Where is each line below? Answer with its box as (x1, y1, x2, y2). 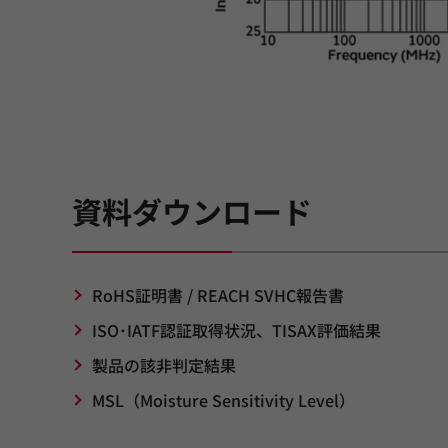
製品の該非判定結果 (92, 352, 236, 377)
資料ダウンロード (72, 188, 312, 233)
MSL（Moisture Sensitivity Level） (92, 387, 355, 412)
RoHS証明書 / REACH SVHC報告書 (92, 282, 344, 307)
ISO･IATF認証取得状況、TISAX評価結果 (92, 317, 381, 342)
